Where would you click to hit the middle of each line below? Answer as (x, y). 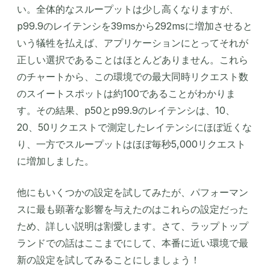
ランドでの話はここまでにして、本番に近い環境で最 (133, 243)
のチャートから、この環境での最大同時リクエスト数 (133, 76)
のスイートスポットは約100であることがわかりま (126, 93)
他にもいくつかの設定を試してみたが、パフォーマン (133, 192)
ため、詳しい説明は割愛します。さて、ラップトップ (133, 226)
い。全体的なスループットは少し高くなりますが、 (128, 9)
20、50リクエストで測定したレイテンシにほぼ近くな (134, 127)
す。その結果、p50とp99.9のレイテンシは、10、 (126, 110)
